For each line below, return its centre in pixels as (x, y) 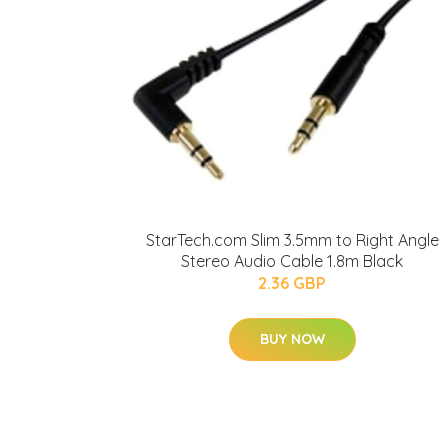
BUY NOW (292, 339)
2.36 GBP (292, 283)
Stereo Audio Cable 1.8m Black (292, 261)
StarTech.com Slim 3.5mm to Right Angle (292, 240)
